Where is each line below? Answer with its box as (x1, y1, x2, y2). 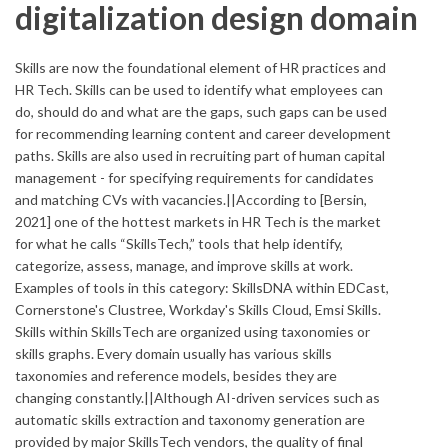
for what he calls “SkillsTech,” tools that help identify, (15, 235, 343, 252)
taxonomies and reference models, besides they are (15, 367, 337, 384)
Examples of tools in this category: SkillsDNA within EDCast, (15, 279, 389, 296)
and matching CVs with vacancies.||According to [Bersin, (15, 191, 367, 208)
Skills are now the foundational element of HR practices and (15, 59, 386, 76)
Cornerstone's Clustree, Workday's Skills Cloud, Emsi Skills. (15, 301, 381, 318)
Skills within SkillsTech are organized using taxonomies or (15, 323, 370, 340)
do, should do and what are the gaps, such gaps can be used (15, 103, 387, 120)
